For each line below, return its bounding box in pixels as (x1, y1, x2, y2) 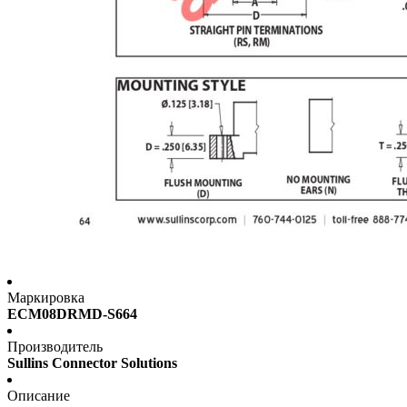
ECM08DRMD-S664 (7, 306, 137, 323)
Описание (7, 388, 70, 404)
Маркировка (7, 290, 84, 306)
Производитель (7, 339, 103, 355)
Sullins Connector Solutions (7, 355, 177, 372)
